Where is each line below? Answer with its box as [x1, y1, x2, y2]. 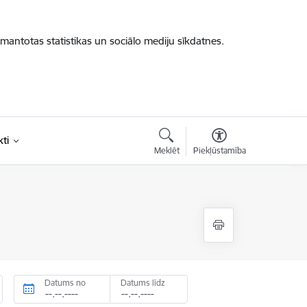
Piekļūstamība [193, 145, 246, 156]
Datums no [45, 278, 86, 288]
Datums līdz [120, 278, 165, 288]
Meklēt [153, 145, 180, 156]
